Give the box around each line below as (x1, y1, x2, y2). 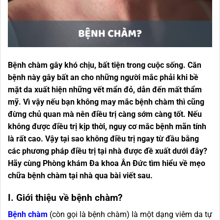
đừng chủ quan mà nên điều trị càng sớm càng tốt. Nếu (8, 109, 202, 119)
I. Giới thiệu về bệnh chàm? (8, 192, 122, 203)
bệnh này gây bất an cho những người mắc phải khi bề (8, 72, 198, 82)
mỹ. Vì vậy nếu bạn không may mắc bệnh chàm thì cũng (8, 97, 204, 107)
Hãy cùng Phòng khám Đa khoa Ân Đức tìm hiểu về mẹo (8, 158, 205, 168)
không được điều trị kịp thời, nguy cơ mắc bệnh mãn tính (8, 121, 206, 131)
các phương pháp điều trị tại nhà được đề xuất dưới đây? (8, 146, 207, 156)
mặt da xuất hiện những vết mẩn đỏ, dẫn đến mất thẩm (8, 84, 202, 94)
